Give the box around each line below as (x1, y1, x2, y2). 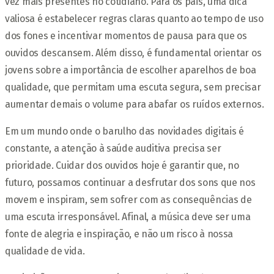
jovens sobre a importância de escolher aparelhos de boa (5, 64, 256, 76)
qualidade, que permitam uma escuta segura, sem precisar (5, 81, 261, 93)
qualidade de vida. (5, 245, 85, 257)
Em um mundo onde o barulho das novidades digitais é (5, 125, 244, 137)
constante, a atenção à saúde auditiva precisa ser (5, 143, 221, 154)
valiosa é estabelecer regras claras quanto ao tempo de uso (5, 13, 264, 24)
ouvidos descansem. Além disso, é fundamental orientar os (5, 47, 262, 59)
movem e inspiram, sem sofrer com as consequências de (5, 194, 252, 206)
